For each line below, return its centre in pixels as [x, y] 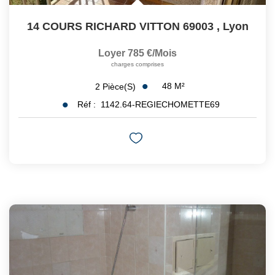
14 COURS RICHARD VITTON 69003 [120, 27]
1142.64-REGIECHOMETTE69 [160, 105]
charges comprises [137, 64]
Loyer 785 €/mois [137, 53]
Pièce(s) [119, 86]
